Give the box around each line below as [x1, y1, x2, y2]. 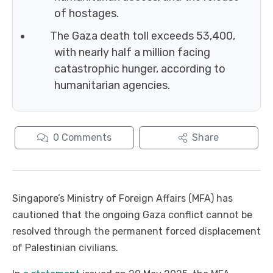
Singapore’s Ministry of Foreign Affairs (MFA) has [12, 193, 233, 205]
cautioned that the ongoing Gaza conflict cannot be [12, 209, 252, 221]
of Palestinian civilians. [12, 242, 118, 254]
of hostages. [54, 7, 119, 21]
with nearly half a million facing [54, 46, 210, 60]
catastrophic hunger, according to [54, 62, 225, 76]
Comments [62, 132, 112, 144]
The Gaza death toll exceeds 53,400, [49, 29, 235, 43]
